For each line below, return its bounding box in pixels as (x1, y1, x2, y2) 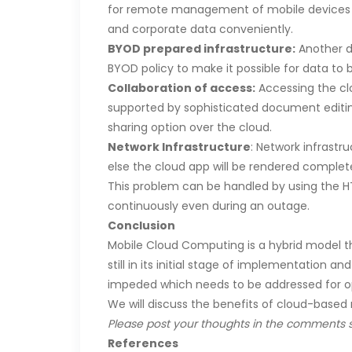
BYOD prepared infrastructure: (108, 41, 295, 57)
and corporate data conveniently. (108, 21, 293, 37)
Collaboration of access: (108, 80, 255, 96)
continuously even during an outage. (108, 198, 310, 214)
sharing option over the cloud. (108, 119, 272, 135)
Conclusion (108, 218, 175, 233)
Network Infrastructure (108, 139, 251, 155)
